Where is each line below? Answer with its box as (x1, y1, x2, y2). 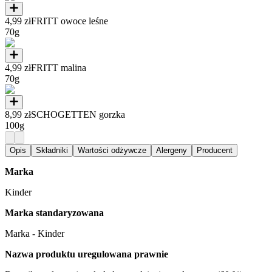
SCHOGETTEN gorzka (31, 109, 125, 120)
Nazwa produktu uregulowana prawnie (5, 249, 168, 260)
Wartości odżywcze (78, 146, 146, 155)
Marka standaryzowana (5, 208, 104, 219)
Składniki (36, 146, 68, 155)
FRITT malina (31, 63, 86, 73)
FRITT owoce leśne (31, 16, 108, 27)
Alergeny (156, 146, 187, 155)
